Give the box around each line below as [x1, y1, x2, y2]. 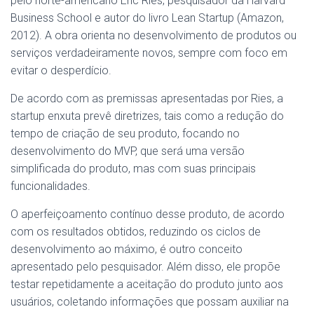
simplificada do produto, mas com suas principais [11, 162, 256, 175]
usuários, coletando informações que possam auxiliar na [11, 295, 289, 308]
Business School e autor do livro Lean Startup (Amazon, [11, 11, 284, 25]
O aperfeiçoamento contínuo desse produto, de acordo [11, 207, 285, 221]
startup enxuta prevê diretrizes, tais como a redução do [11, 109, 284, 123]
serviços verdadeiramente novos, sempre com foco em [11, 46, 287, 60]
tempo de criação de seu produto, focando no [11, 127, 240, 140]
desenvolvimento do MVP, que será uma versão [11, 144, 245, 158]
